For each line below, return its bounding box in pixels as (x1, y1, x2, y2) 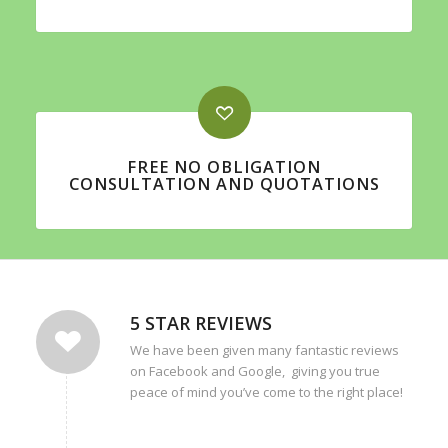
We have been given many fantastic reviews (129, 340, 399, 359)
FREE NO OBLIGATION (127, 155, 321, 178)
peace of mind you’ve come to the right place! (129, 382, 403, 401)
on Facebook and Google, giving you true (129, 361, 380, 380)
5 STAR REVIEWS (129, 310, 272, 335)
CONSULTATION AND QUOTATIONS (68, 172, 380, 195)
